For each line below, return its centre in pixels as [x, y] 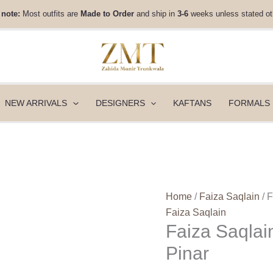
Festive [181, 70]
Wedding [185, 55]
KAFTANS [192, 103]
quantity [183, 134]
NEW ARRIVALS [36, 103]
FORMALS [249, 103]
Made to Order [108, 14]
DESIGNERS [120, 103]
